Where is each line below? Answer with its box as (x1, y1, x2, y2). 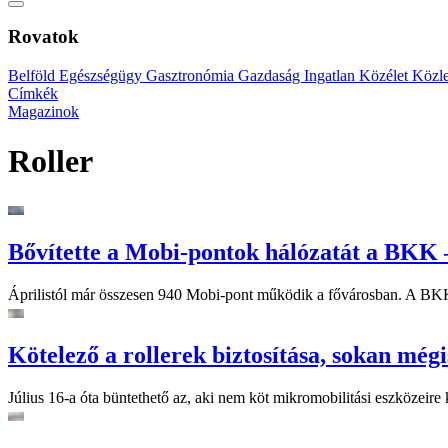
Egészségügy (59, 67, 146, 85)
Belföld (8, 67, 59, 85)
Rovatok (8, 26, 79, 48)
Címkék (8, 85, 58, 103)
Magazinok (8, 103, 79, 121)
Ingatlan (304, 67, 359, 85)
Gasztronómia (146, 67, 238, 85)
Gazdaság (238, 67, 304, 85)
